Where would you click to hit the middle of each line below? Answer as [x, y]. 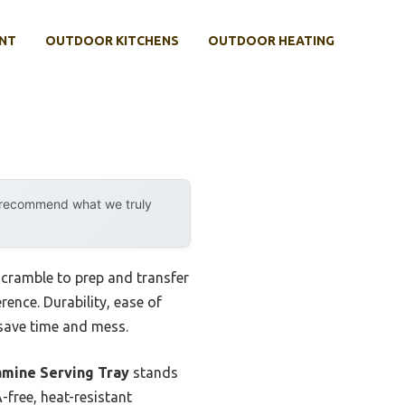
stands [154, 373]
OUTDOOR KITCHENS [112, 40]
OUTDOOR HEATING [271, 40]
